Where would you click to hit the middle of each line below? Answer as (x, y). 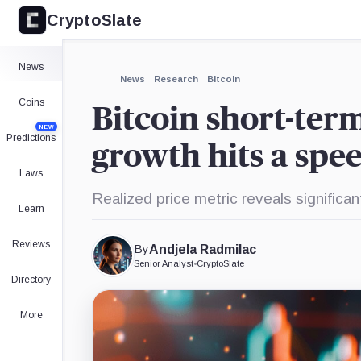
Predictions (31, 138)
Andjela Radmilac (203, 249)
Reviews (31, 244)
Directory (31, 280)
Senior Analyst (164, 263)
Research (176, 79)
